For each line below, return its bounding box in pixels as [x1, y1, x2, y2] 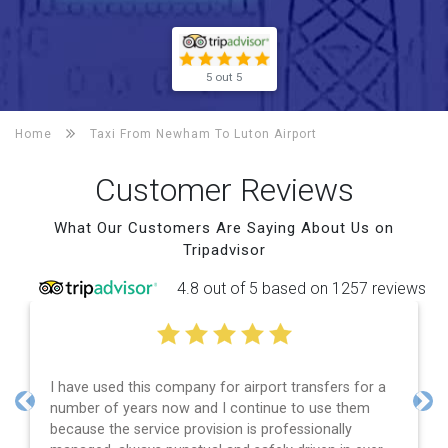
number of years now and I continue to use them [50, 399, 370, 417]
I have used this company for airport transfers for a [50, 378, 386, 396]
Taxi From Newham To [90, 126, 234, 141]
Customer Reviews [94, 170, 354, 209]
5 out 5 [206, 69, 242, 84]
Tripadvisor [182, 240, 266, 259]
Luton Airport [234, 126, 317, 141]
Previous [23, 401, 85, 421]
